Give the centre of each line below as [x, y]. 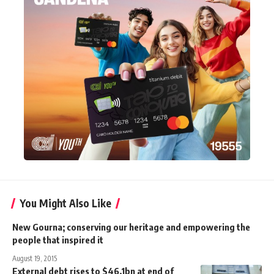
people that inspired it [58, 239]
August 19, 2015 [35, 258]
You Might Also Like [65, 203]
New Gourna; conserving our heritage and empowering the [131, 227]
